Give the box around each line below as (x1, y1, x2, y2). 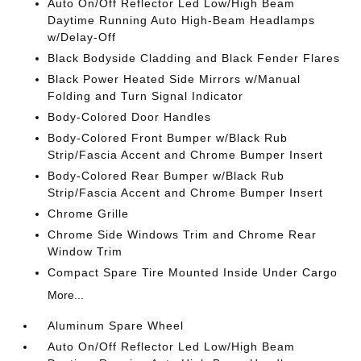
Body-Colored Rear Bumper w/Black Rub (48, 168, 285, 182)
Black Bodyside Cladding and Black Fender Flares (48, 51, 341, 64)
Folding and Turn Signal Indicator (48, 89, 244, 102)
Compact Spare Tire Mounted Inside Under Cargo (48, 265, 338, 279)
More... (48, 288, 85, 301)
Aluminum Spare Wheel (48, 318, 185, 332)
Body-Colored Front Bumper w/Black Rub (48, 131, 288, 144)
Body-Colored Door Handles (48, 110, 212, 123)
